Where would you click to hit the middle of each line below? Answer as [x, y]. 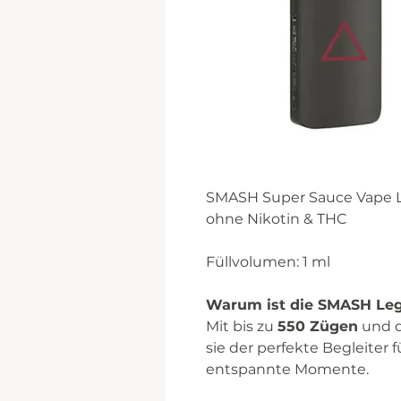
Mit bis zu [242, 326]
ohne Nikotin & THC [277, 219]
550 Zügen [318, 326]
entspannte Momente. [287, 369]
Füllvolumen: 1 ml [268, 262]
